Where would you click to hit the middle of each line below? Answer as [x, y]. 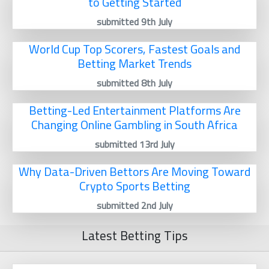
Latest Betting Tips [134, 236]
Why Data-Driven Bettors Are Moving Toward [134, 172]
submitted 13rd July [134, 144]
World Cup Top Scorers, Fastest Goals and [134, 49]
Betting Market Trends [134, 64]
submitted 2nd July [134, 206]
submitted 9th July [134, 22]
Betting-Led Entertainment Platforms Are [134, 110]
